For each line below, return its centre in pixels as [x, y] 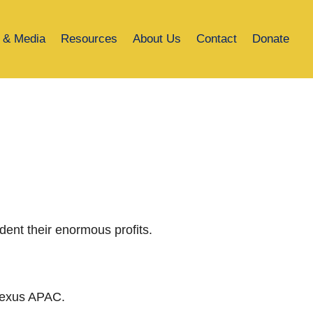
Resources [89, 39]
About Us [157, 39]
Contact [217, 39]
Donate [271, 39]
